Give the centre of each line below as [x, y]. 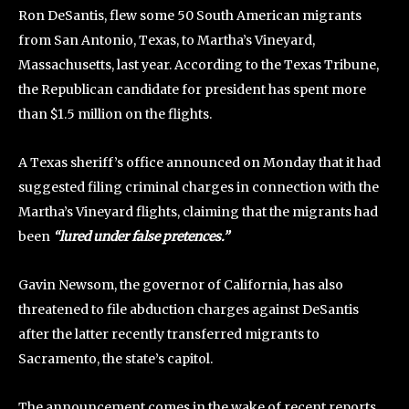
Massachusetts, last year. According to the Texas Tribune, [199, 64]
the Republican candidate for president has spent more [192, 89]
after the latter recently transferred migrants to [169, 334]
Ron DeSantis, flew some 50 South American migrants [190, 15]
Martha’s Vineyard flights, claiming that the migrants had [198, 211]
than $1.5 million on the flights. [115, 114]
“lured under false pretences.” [141, 236]
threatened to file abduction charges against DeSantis [189, 309]
